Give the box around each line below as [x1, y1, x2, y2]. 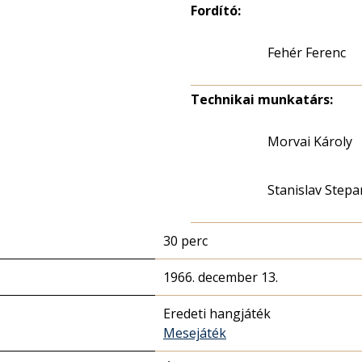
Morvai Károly [267, 133, 352, 150]
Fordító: [191, 2, 241, 19]
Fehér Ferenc [267, 44, 346, 61]
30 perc [163, 232, 208, 250]
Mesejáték [163, 324, 226, 342]
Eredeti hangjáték [163, 305, 271, 322]
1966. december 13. [163, 268, 278, 286]
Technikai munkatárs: [191, 90, 333, 108]
